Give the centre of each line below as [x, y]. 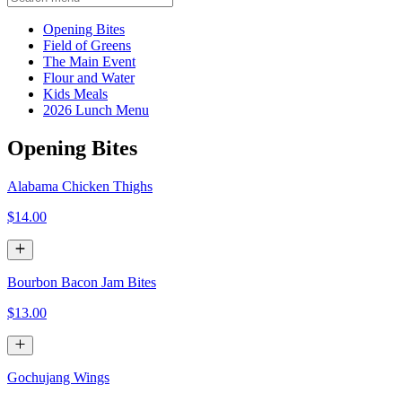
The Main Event [89, 62]
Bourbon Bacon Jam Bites [82, 282]
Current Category [173, 29]
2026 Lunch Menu [96, 110]
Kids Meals [75, 94]
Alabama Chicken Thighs [80, 187]
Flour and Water [89, 78]
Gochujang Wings [58, 377]
